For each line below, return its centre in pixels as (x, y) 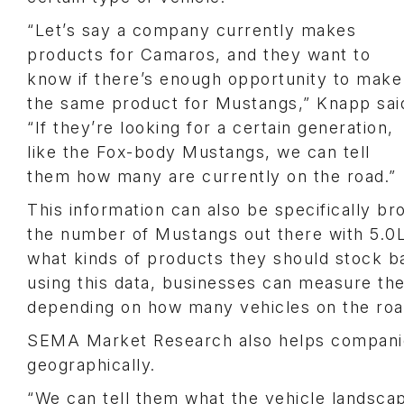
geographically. (92, 365)
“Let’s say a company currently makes (192, 30)
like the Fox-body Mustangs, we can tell (199, 152)
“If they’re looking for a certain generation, (211, 128)
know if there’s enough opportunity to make (215, 79)
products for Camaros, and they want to (199, 55)
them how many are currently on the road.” (212, 176)
